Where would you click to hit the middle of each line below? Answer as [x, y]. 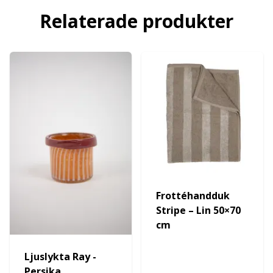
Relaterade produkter [136, 21]
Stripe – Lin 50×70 [198, 210]
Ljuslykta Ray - [60, 257]
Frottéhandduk [193, 196]
